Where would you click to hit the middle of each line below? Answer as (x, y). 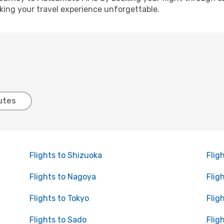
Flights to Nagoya (62, 177)
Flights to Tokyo (59, 198)
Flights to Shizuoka (65, 155)
